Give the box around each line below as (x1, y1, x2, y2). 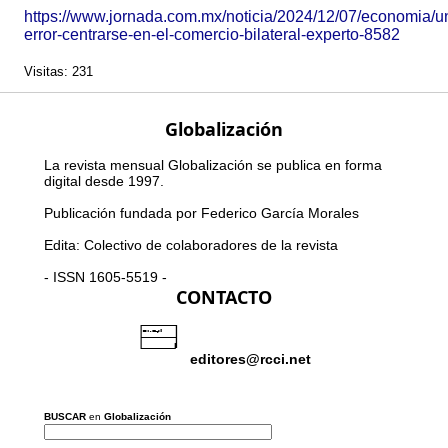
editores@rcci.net (190, 351, 311, 368)
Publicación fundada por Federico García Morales (44, 205, 359, 222)
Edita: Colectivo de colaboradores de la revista (44, 237, 338, 254)
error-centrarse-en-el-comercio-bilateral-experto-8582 (24, 26, 400, 44)
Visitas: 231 (24, 64, 93, 80)
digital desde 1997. (44, 173, 164, 190)
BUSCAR (44, 411, 86, 423)
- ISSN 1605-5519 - (44, 269, 167, 286)
